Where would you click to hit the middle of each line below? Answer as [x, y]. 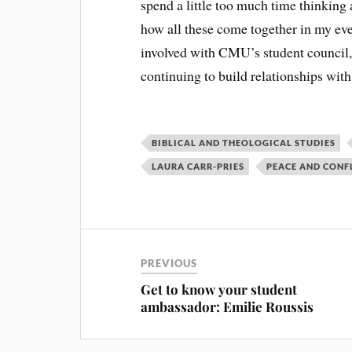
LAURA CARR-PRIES [198, 167]
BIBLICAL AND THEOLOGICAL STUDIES [244, 143]
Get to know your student [219, 290]
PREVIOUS [169, 264]
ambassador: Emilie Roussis [227, 307]
